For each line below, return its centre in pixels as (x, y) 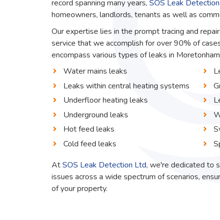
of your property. (80, 188)
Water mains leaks (96, 71)
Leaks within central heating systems (127, 86)
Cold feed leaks (90, 144)
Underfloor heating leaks (106, 100)
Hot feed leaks (89, 129)
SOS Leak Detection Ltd (105, 165)
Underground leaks (96, 115)
